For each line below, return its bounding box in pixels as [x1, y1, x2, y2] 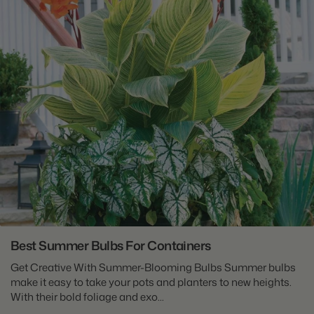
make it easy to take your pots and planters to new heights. [11, 275, 292, 290]
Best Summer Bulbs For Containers [11, 236, 211, 255]
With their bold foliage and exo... [11, 289, 164, 305]
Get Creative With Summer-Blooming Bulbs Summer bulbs [11, 260, 296, 275]
